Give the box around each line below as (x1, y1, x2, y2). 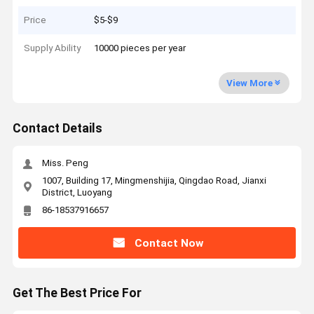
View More (226, 77, 273, 88)
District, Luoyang (41, 186, 112, 198)
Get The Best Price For (12, 286, 142, 301)
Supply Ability (24, 43, 81, 54)
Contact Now (134, 236, 203, 250)
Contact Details (12, 121, 102, 136)
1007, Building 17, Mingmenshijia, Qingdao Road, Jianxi (41, 175, 266, 186)
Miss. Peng (41, 158, 88, 169)
